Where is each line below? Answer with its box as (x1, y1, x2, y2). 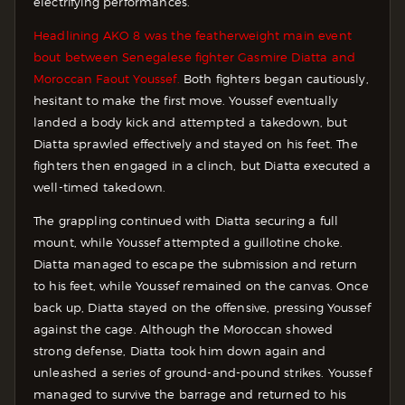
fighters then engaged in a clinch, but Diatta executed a (33, 157, 371, 173)
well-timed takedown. (33, 179, 166, 194)
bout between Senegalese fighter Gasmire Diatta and (33, 49, 356, 64)
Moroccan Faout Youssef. (33, 71, 180, 86)
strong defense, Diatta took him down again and (33, 343, 326, 358)
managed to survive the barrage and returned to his (33, 386, 347, 401)
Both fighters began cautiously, (179, 71, 369, 86)
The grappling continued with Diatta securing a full (33, 212, 339, 228)
